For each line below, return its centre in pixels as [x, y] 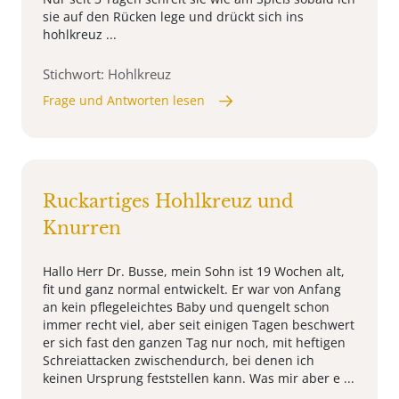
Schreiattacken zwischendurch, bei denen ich [179, 361]
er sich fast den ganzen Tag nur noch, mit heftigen [194, 343]
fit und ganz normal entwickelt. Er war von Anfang [192, 289]
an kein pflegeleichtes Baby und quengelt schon [186, 307]
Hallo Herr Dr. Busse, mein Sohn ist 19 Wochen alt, [194, 272]
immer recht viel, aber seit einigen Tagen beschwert [199, 325]
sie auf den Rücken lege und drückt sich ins [173, 17]
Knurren [82, 228]
